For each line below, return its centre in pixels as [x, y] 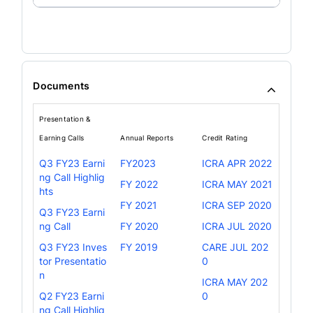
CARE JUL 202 [235, 247]
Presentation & [65, 118]
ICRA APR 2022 [237, 163]
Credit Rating [225, 137]
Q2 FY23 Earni [72, 296]
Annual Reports [147, 137]
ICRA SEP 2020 [237, 205]
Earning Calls [61, 137]
